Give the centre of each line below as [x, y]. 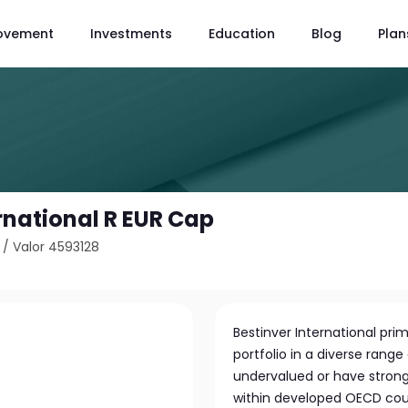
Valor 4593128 [56, 247]
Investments [131, 33]
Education [242, 33]
